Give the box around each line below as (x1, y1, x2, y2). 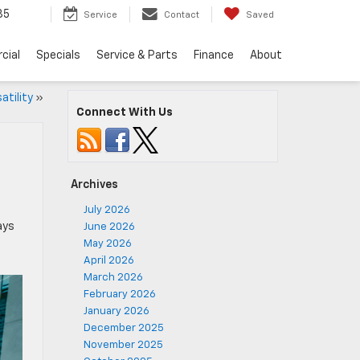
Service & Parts (96, 49, 178, 61)
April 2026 (83, 256, 134, 266)
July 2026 (83, 205, 130, 215)
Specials (36, 49, 80, 61)
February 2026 (83, 289, 156, 300)
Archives (70, 179, 118, 190)
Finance (194, 49, 234, 61)
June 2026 (83, 222, 135, 232)
